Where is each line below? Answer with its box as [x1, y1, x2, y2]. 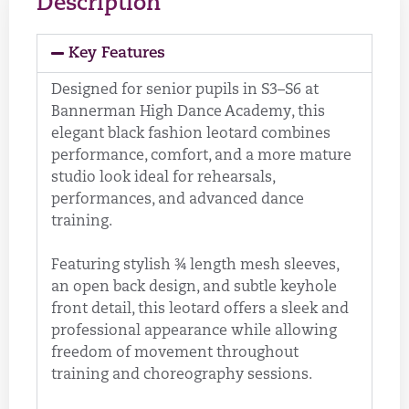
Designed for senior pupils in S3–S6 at [51, 83, 319, 99]
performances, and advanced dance [51, 193, 304, 208]
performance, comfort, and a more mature [51, 149, 351, 164]
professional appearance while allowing [51, 324, 337, 340]
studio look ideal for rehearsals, [51, 171, 276, 186]
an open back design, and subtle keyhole [51, 280, 337, 296]
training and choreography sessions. [51, 368, 312, 383]
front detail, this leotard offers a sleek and [51, 302, 349, 318]
